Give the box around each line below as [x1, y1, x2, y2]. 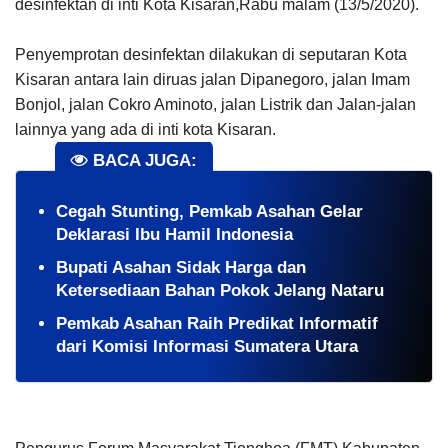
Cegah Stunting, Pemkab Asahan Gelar [56, 202, 363, 222]
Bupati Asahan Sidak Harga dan [56, 258, 306, 278]
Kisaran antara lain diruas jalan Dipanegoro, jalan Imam [15, 70, 410, 88]
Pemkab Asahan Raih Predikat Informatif [56, 314, 378, 334]
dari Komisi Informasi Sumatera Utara [56, 337, 358, 357]
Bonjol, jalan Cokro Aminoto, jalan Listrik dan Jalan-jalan [15, 95, 416, 113]
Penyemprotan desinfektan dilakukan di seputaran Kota [15, 45, 407, 63]
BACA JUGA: [88, 150, 197, 170]
